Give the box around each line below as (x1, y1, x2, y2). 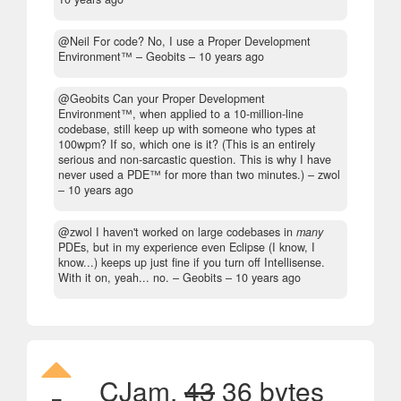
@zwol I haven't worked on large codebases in (58, 223, 296, 240)
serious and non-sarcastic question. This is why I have (58, 150, 331, 167)
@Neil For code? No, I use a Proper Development (58, 32, 311, 49)
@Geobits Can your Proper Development (58, 90, 265, 107)
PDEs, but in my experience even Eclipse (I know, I (58, 238, 315, 255)
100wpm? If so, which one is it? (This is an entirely (58, 135, 315, 152)
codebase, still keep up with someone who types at (58, 120, 316, 137)
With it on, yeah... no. (58, 269, 169, 286)
